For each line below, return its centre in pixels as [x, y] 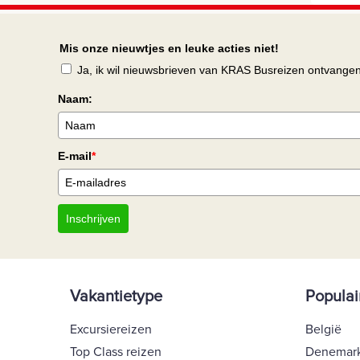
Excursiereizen [111, 330]
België [323, 330]
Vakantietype [116, 297]
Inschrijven [93, 219]
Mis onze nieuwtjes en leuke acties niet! [169, 49]
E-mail [75, 156]
